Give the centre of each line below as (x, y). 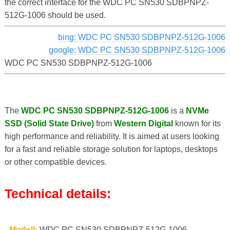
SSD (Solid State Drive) (49, 123)
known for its (197, 123)
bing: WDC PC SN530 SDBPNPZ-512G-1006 (142, 37)
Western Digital (143, 123)
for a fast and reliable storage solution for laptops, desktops (111, 149)
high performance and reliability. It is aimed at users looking (112, 136)
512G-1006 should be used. (55, 15)
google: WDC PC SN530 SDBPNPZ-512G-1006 (137, 50)
